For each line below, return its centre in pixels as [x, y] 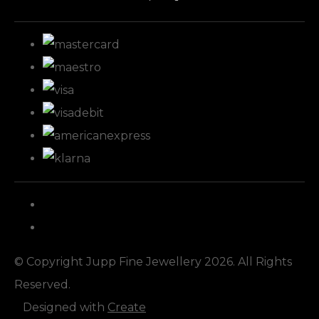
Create [127, 307]
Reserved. [42, 284]
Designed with [65, 307]
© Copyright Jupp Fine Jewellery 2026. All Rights [153, 262]
